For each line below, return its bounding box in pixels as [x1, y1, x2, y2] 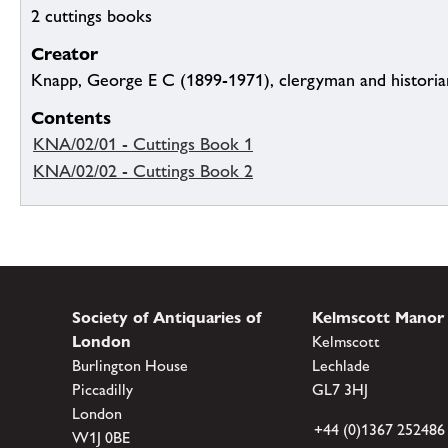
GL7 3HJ [312, 380, 368, 400]
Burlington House [72, 356, 188, 376]
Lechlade [312, 356, 370, 376]
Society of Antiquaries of [72, 308, 261, 328]
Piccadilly [72, 380, 133, 400]
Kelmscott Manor [312, 308, 444, 328]
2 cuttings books [31, 6, 152, 27]
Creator [31, 43, 98, 65]
